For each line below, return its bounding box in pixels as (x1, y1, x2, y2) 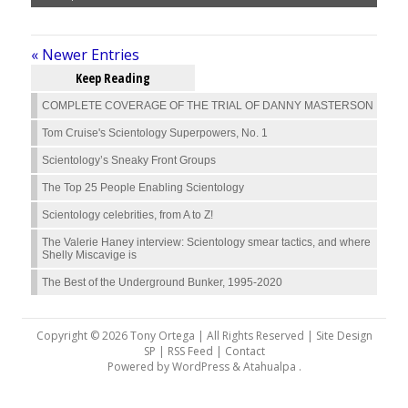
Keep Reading (76, 69, 150, 87)
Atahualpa (242, 359, 296, 374)
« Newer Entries (31, 45, 139, 65)
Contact (224, 343, 265, 359)
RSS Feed (167, 343, 213, 359)
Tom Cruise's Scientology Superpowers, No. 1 (42, 127, 268, 139)
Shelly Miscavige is (42, 249, 137, 261)
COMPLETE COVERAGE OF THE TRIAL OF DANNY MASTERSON (42, 99, 373, 112)
